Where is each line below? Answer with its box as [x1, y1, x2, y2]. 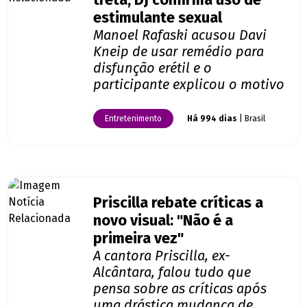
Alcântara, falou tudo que [93, 264, 251, 281]
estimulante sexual [93, 9, 222, 27]
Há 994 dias [187, 114, 237, 124]
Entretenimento [105, 114, 162, 124]
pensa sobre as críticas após [93, 280, 267, 297]
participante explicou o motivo [93, 76, 284, 93]
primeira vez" [93, 230, 184, 248]
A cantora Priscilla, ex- [93, 247, 230, 265]
